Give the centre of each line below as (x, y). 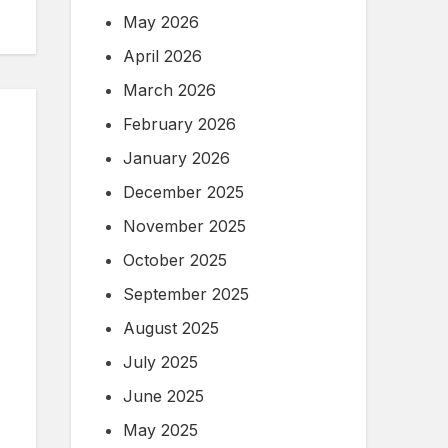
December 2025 (183, 192)
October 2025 (175, 260)
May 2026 (161, 22)
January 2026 (176, 158)
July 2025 (160, 362)
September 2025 (186, 294)
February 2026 (179, 124)
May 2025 (160, 430)
